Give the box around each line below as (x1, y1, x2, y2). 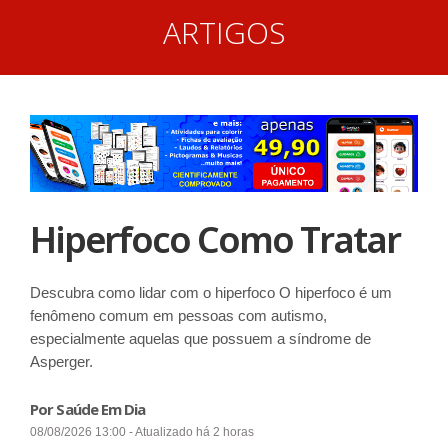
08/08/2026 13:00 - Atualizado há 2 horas (30, 424, 254, 439)
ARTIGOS (162, 12, 286, 53)
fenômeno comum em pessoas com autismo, (30, 306, 327, 324)
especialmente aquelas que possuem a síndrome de (30, 329, 371, 347)
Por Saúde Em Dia (30, 398, 146, 419)
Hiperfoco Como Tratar (30, 214, 400, 264)
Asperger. (30, 352, 93, 370)
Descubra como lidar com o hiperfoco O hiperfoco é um (30, 283, 392, 301)
